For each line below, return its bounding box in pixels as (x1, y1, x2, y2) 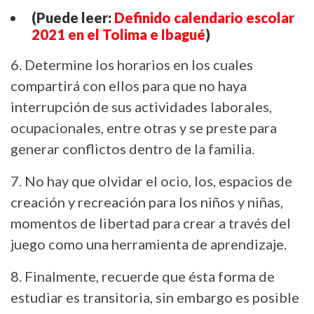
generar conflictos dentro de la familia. (11, 139, 254, 157)
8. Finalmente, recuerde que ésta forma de (11, 267, 275, 285)
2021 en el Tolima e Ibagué (32, 25, 205, 43)
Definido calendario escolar (114, 8, 294, 26)
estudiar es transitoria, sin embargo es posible (11, 288, 299, 306)
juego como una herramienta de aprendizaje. (11, 235, 287, 252)
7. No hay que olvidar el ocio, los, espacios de (11, 172, 292, 189)
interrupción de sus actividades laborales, (11, 97, 272, 115)
